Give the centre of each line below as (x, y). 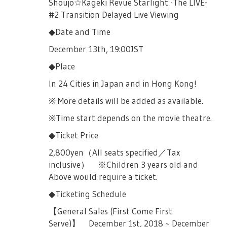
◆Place (62, 66)
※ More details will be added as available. (126, 101)
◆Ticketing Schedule (88, 194)
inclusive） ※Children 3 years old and (124, 164)
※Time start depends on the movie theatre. (130, 118)
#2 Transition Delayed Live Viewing (114, 14)
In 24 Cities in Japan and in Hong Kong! (123, 83)
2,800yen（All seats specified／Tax (115, 152)
